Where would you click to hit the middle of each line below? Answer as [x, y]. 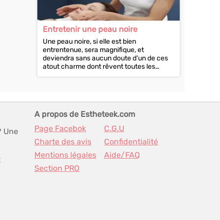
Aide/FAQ [122, 155]
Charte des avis [63, 142]
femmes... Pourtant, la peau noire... [97, 75]
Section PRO [57, 168]
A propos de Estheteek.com [85, 114]
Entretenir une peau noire [90, 29]
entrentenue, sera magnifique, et [93, 50]
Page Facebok [60, 128]
